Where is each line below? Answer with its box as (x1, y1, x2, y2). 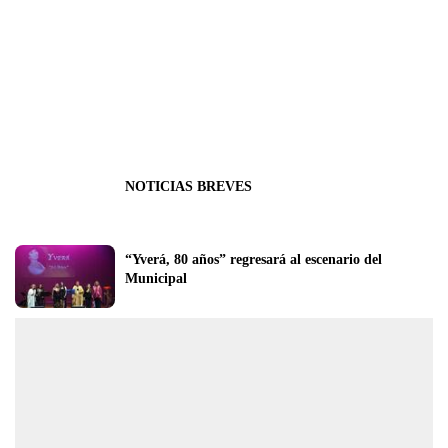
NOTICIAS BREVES (125, 178, 252, 194)
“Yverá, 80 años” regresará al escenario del (125, 251, 382, 267)
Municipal (125, 270, 187, 286)
